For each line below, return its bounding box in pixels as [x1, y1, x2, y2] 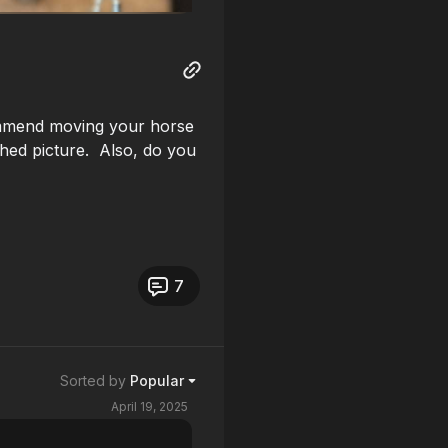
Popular [130, 372, 184, 390]
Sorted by [60, 372, 126, 390]
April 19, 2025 [111, 399, 188, 415]
